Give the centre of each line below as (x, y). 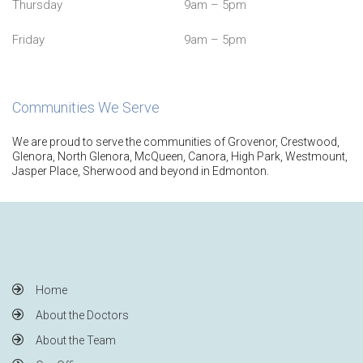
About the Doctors (82, 315)
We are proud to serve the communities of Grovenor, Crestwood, (176, 141)
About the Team (76, 340)
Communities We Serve (86, 107)
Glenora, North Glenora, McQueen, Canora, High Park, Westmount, (180, 156)
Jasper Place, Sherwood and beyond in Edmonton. (141, 171)
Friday (28, 39)
